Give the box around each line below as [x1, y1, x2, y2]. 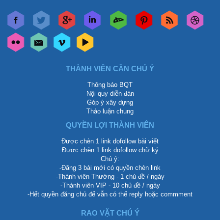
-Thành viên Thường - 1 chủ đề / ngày [55, 172, 165, 180]
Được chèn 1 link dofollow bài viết [61, 137, 159, 145]
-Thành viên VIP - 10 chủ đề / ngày [60, 181, 160, 189]
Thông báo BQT [87, 81, 133, 88]
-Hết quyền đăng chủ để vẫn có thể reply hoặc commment [27, 190, 192, 198]
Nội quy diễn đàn [86, 89, 134, 97]
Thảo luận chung [86, 107, 134, 115]
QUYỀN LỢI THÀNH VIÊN [66, 120, 154, 129]
